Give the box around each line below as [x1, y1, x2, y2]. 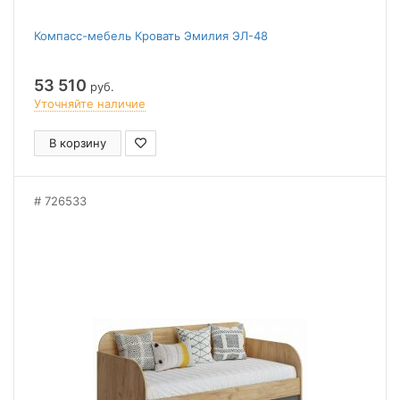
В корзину [49, 136, 106, 150]
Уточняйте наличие [34, 96, 146, 111]
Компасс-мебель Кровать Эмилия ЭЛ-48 [34, 29, 268, 43]
